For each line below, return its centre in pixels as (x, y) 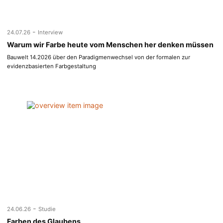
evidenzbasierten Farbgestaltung (52, 66)
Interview (51, 33)
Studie (47, 209)
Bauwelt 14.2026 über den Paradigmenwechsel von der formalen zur (99, 57)
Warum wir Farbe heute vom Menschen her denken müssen (111, 45)
